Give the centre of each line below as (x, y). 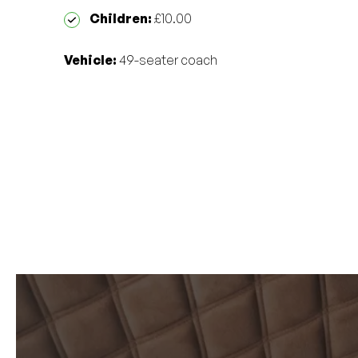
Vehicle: (90, 60)
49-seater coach (167, 60)
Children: (121, 18)
